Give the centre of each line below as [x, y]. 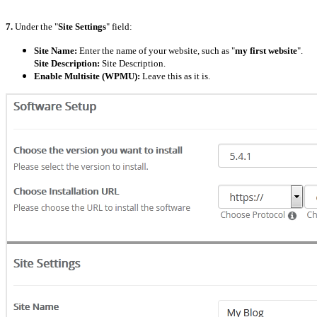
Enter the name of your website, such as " [156, 50]
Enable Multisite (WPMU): [87, 76]
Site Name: [56, 50]
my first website [266, 50]
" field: [119, 26]
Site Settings [82, 26]
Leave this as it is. [175, 76]
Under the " [35, 26]
